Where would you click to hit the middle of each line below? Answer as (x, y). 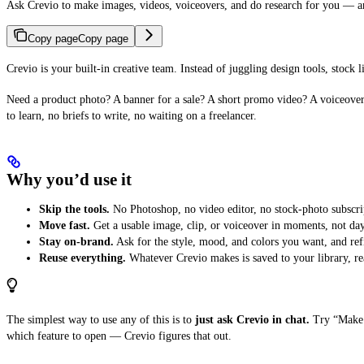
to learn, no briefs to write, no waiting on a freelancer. (132, 115)
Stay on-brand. (76, 242)
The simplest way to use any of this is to (101, 319)
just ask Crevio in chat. (252, 319)
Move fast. (65, 226)
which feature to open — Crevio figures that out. (119, 336)
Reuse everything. (82, 258)
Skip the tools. (74, 210)
